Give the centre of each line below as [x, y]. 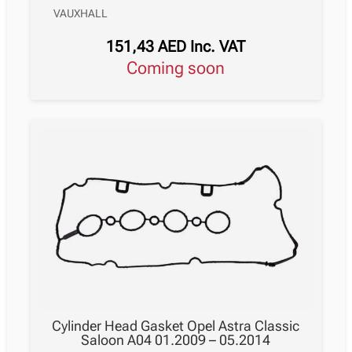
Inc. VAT [218, 46]
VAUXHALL [81, 13]
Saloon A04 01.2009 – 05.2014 [176, 340]
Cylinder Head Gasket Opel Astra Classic [176, 326]
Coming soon [181, 68]
